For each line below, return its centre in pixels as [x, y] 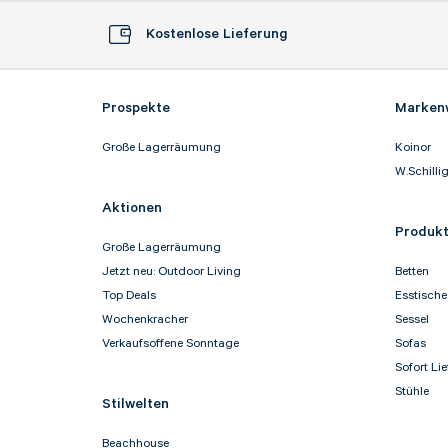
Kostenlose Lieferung [217, 34]
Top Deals [129, 296]
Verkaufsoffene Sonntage [170, 344]
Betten [411, 272]
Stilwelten [135, 404]
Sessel [411, 320]
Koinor [412, 148]
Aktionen [132, 208]
